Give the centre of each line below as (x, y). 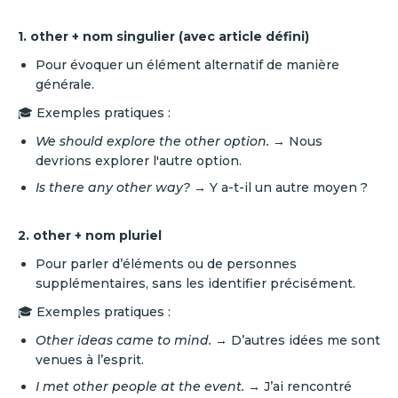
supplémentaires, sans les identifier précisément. (195, 283)
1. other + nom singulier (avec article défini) (163, 36)
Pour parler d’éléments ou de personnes (166, 264)
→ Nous (296, 141)
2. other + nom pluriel (90, 235)
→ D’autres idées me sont (296, 340)
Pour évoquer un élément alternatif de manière (187, 65)
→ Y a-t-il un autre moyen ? (279, 187)
